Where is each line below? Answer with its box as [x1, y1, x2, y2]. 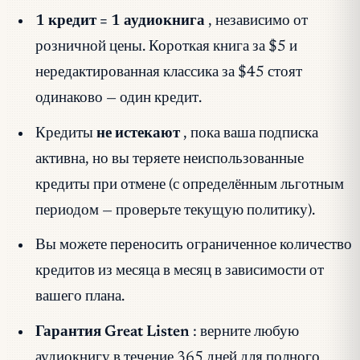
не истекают [96, 125, 180, 141]
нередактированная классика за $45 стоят [35, 64, 302, 80]
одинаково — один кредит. [35, 90, 202, 106]
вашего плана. [35, 289, 125, 305]
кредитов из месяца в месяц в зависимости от [35, 264, 324, 280]
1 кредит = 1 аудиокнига [35, 13, 205, 29]
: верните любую [193, 324, 300, 340]
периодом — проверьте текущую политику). [35, 202, 315, 219]
